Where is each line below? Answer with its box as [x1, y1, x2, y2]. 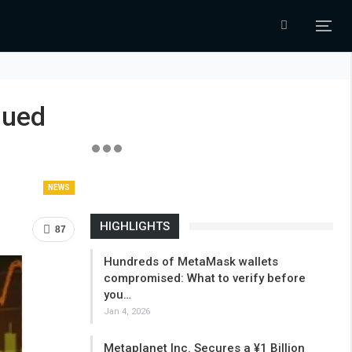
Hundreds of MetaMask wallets [103, 255, 278, 269]
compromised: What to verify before [103, 271, 306, 286]
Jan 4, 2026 [103, 306, 150, 317]
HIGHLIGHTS [99, 219, 170, 233]
